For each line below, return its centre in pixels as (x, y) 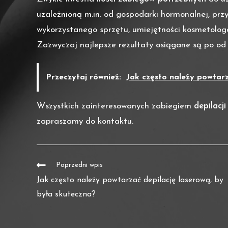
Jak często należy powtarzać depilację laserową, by (130, 180)
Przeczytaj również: (83, 78)
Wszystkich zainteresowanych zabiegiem (115, 106)
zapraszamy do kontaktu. (85, 122)
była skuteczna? (66, 195)
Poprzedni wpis (79, 165)
